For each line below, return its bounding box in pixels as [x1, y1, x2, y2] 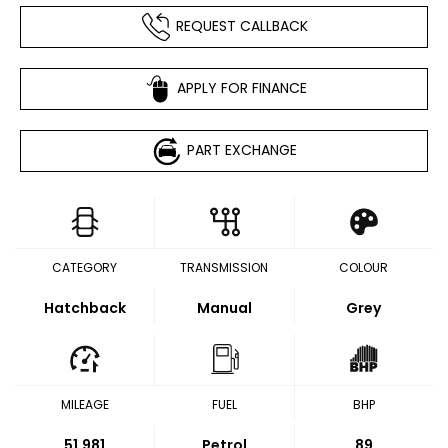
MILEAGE [60, 396, 109, 413]
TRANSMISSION [180, 259, 268, 276]
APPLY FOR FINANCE [176, 77, 307, 98]
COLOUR [338, 259, 388, 276]
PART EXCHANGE [186, 139, 297, 160]
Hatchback [43, 298, 126, 318]
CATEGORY [52, 259, 118, 276]
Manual [197, 298, 252, 318]
